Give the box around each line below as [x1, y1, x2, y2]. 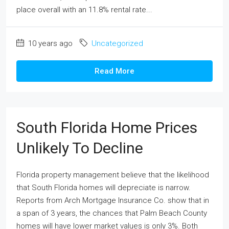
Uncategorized [91, 39, 143, 48]
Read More [95, 66, 134, 76]
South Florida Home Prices [16, 119, 197, 136]
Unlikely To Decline [16, 139, 143, 157]
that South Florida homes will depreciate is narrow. [16, 183, 191, 192]
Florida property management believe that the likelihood [16, 170, 209, 179]
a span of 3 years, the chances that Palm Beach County [16, 209, 207, 218]
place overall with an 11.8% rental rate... [16, 5, 152, 14]
